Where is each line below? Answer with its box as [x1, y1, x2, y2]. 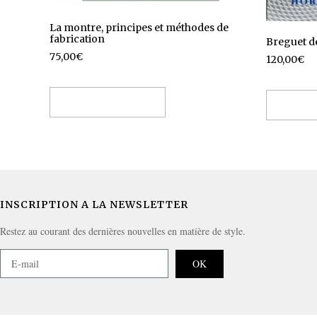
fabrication [50, 33, 105, 46]
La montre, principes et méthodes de [50, 21, 229, 35]
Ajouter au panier [64, 96, 151, 109]
